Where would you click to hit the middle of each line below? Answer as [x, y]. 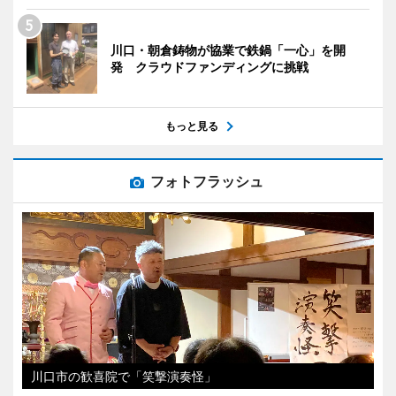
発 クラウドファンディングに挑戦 [209, 66]
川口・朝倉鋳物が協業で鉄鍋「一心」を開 [228, 49]
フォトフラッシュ [207, 181]
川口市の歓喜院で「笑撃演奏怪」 [124, 376]
